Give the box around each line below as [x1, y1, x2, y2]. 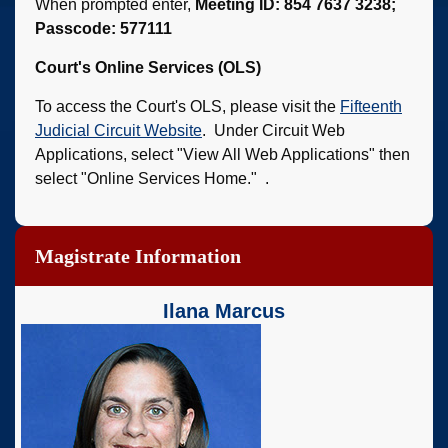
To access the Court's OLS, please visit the [35, 97, 340, 115]
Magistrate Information [35, 244, 241, 267]
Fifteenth [340, 97, 402, 115]
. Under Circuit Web [202, 121, 345, 139]
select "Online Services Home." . [35, 169, 269, 187]
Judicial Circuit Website [35, 121, 202, 139]
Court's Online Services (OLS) [35, 58, 261, 76]
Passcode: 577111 [35, 19, 172, 37]
